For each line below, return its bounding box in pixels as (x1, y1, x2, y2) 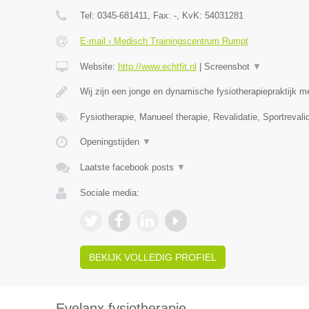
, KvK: (176, 10, 205, 21)
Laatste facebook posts (79, 162, 177, 172)
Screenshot (203, 61, 252, 72)
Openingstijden (79, 137, 142, 147)
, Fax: (147, 10, 174, 21)
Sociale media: (79, 188, 139, 198)
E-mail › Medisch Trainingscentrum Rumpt (79, 36, 248, 46)
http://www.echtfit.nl (117, 61, 197, 72)
